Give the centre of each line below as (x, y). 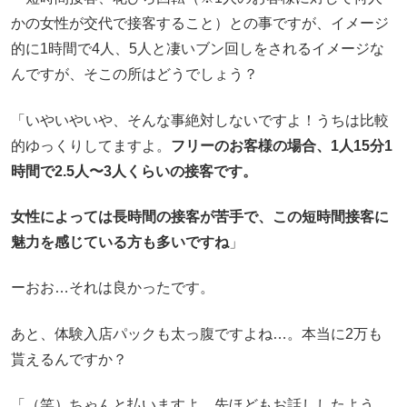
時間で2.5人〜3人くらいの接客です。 (134, 171)
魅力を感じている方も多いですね (120, 242)
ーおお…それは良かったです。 (113, 288)
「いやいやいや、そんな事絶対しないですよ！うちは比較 (200, 120)
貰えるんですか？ (69, 359)
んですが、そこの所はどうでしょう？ (134, 74)
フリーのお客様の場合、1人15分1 (282, 145)
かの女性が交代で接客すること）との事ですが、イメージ (200, 24)
